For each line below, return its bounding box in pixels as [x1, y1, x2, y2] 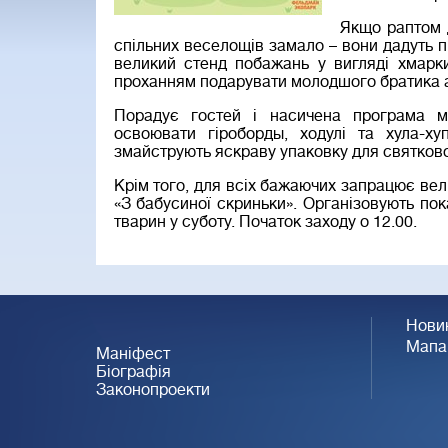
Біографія [95, 363, 171, 381]
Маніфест [95, 345, 170, 363]
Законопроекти [95, 381, 210, 399]
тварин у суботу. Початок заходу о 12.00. [113, 213, 417, 231]
